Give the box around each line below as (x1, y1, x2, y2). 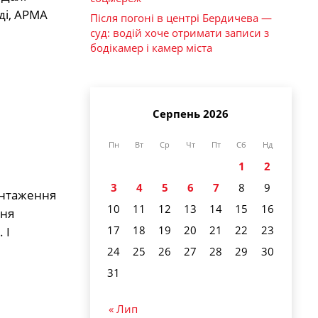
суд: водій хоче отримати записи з (90, 26, 269, 40)
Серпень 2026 (153, 106, 229, 121)
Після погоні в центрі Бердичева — (90, 11, 272, 26)
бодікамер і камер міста (90, 40, 212, 55)
